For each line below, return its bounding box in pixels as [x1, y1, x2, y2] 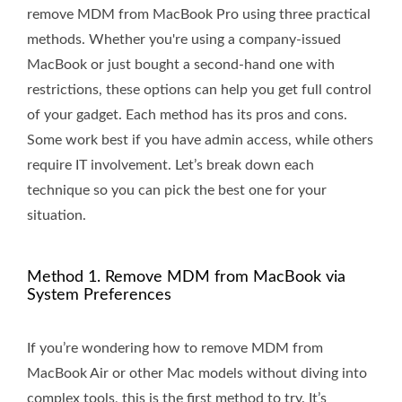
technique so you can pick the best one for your [27, 183, 327, 198]
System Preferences [27, 287, 171, 304]
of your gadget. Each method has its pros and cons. [27, 108, 347, 123]
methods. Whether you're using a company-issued [27, 32, 341, 48]
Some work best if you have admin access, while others [27, 133, 373, 148]
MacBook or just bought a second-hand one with [27, 57, 335, 73]
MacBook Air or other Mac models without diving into [27, 366, 367, 381]
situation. [27, 208, 86, 223]
